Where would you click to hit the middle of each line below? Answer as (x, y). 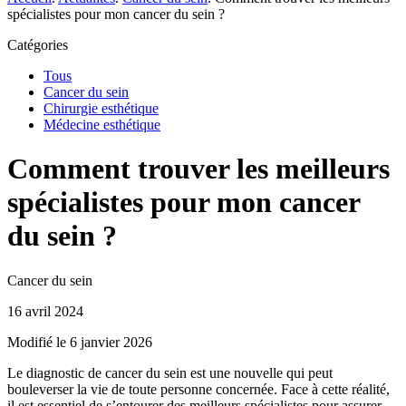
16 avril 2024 (45, 311)
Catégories (38, 45)
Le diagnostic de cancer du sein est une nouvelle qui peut (170, 372)
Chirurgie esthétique (101, 108)
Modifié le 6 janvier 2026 (80, 342)
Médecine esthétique (102, 125)
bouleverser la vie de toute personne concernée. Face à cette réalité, (198, 389)
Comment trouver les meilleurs (198, 169)
